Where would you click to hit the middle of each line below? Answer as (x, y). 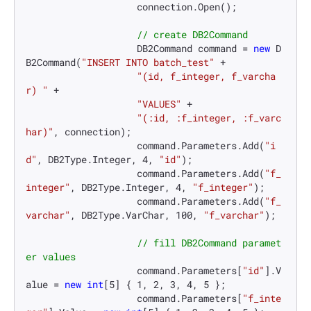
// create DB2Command (192, 35)
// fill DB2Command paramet (209, 243)
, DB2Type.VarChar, (123, 215)
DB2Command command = (195, 49)
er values (51, 257)
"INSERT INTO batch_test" (148, 62)
